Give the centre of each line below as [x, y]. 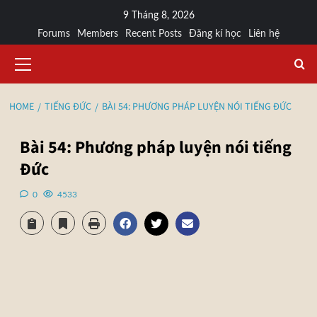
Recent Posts [154, 34]
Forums [54, 34]
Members [98, 34]
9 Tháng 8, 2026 [158, 16]
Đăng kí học [215, 34]
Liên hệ [264, 34]
